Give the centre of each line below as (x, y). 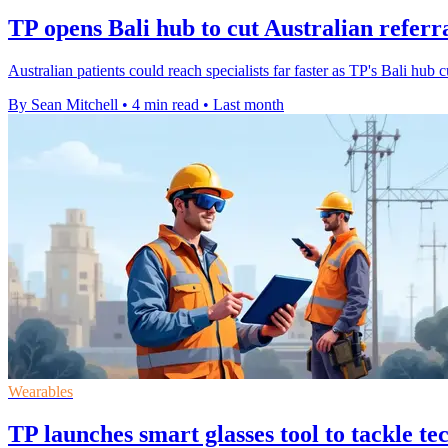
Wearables (40, 392)
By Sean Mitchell (63, 105)
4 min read (165, 105)
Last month (248, 105)
